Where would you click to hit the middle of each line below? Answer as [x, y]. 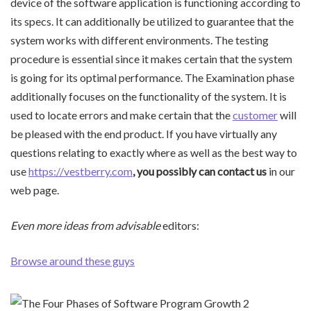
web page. [35, 190]
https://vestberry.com [81, 171]
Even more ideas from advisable [85, 226]
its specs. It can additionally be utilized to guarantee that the [152, 22]
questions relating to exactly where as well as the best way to [154, 153]
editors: [180, 226]
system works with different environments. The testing [140, 40]
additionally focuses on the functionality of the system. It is [149, 96]
